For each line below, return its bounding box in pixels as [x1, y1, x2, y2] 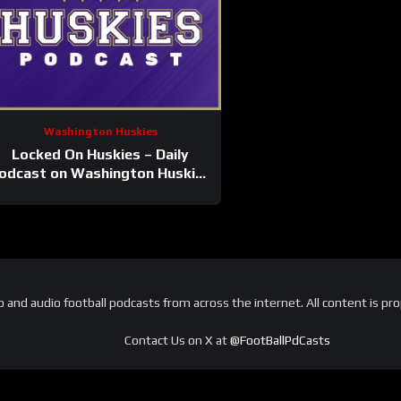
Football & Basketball [26, 183, 175, 201]
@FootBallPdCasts [230, 332, 330, 347]
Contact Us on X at [124, 332, 230, 347]
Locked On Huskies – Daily [12, 146, 190, 164]
